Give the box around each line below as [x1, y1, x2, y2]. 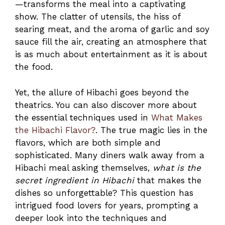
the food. [15, 62, 53, 72]
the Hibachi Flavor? [15, 125, 95, 135]
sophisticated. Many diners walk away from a [15, 150, 204, 160]
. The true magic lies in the [95, 125, 207, 135]
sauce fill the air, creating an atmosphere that [15, 37, 207, 47]
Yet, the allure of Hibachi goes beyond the [15, 87, 189, 97]
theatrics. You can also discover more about [15, 99, 197, 110]
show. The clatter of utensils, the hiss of [15, 12, 180, 22]
